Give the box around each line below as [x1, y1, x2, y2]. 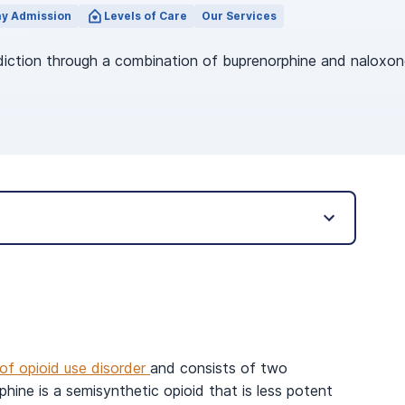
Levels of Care [104, 9, 187, 23]
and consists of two [150, 359, 287, 377]
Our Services [202, 9, 277, 23]
